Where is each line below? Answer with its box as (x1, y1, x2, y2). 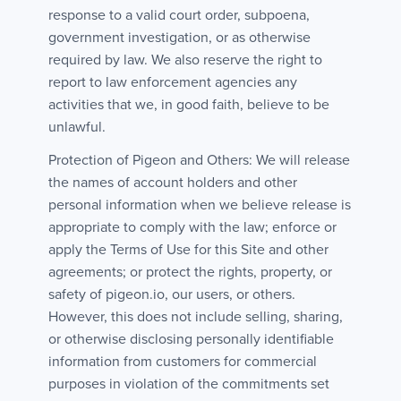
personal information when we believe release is (48, 195, 351, 214)
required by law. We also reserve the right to (48, 50, 322, 69)
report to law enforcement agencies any (48, 73, 297, 91)
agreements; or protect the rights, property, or (48, 262, 332, 281)
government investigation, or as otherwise (48, 28, 311, 47)
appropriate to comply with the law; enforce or (48, 218, 337, 236)
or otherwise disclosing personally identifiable (48, 329, 334, 348)
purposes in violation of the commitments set (48, 374, 329, 393)
